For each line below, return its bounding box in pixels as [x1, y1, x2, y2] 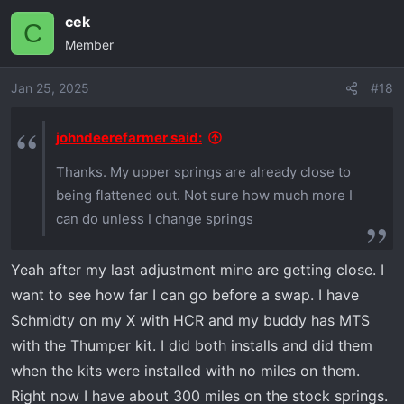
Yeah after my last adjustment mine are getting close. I [11, 261, 384, 279]
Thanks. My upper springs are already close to [56, 163, 351, 180]
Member [65, 37, 114, 52]
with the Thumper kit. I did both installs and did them [11, 336, 372, 354]
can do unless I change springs [56, 210, 253, 227]
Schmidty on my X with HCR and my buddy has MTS [11, 311, 370, 329]
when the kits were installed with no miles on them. [11, 362, 360, 380]
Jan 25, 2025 [11, 80, 89, 96]
